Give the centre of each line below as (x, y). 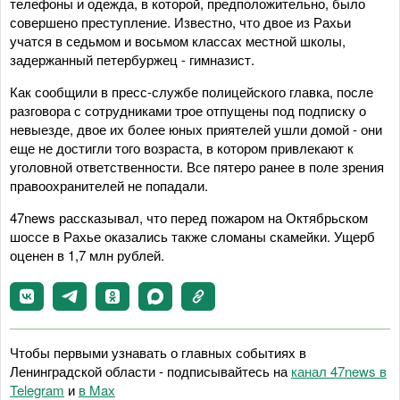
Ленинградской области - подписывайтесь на (150, 371)
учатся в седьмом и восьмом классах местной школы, (178, 40)
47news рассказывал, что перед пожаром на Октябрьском (189, 217)
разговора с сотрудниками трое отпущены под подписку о (188, 110)
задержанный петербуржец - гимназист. (132, 59)
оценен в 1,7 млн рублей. (87, 254)
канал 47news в (339, 371)
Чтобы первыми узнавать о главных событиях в (158, 352)
